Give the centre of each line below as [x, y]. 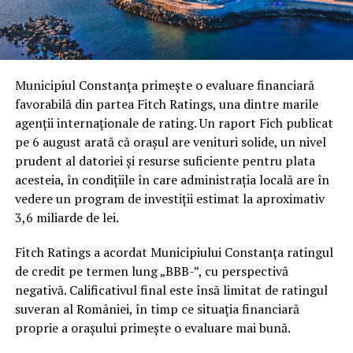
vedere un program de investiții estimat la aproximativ [169, 199]
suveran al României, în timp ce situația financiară [157, 309]
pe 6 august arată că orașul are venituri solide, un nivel [170, 142]
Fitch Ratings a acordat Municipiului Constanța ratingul [174, 253]
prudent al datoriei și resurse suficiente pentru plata [165, 161]
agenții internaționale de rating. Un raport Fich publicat [174, 123]
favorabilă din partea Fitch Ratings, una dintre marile [166, 104]
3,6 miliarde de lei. [67, 218]
